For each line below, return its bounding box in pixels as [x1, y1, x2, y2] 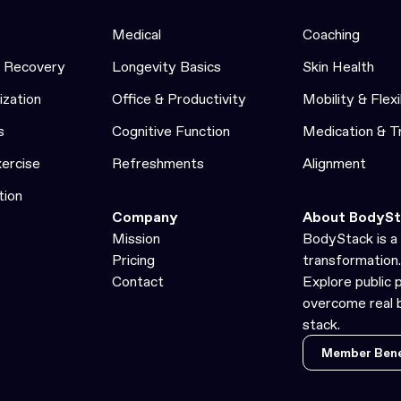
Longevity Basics [112, 56, 221, 76]
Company [112, 207, 178, 226]
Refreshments [112, 153, 204, 173]
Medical [112, 24, 161, 44]
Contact [112, 271, 164, 291]
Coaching [303, 24, 360, 44]
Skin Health [303, 56, 374, 76]
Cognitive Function [112, 121, 230, 141]
